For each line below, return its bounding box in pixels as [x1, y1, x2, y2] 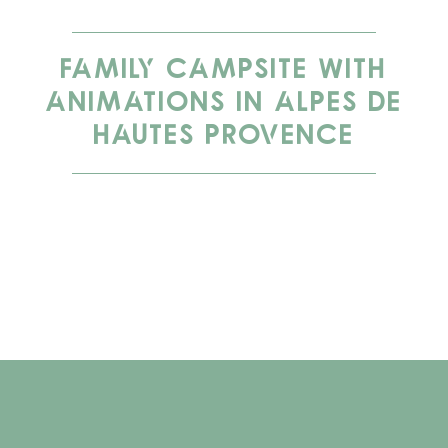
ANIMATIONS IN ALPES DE [45, 88, 403, 118]
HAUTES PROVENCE [93, 121, 355, 151]
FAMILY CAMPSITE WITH [61, 55, 387, 85]
